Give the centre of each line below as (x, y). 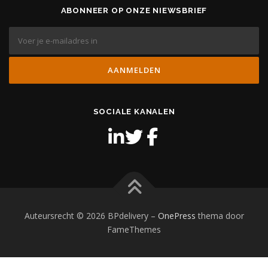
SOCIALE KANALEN (134, 112)
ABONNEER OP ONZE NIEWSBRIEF (134, 11)
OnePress (176, 216)
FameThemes (134, 230)
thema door (220, 216)
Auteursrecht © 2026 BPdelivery (87, 216)
